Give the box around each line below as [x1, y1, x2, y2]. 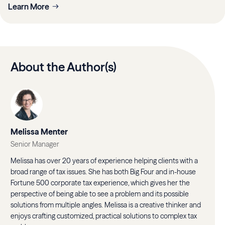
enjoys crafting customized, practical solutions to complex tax [11, 211, 197, 220]
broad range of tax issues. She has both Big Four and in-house [11, 167, 196, 176]
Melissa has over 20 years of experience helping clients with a [11, 156, 198, 165]
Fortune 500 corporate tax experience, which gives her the [11, 178, 190, 187]
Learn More [8, 1, 49, 12]
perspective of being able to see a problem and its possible [11, 189, 189, 198]
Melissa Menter [11, 126, 68, 137]
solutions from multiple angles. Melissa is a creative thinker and [11, 200, 201, 209]
